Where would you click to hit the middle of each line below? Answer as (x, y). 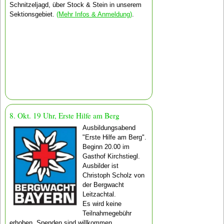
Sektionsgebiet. (33, 14)
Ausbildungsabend (109, 127)
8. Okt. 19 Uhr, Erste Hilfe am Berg (64, 116)
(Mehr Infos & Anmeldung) (94, 14)
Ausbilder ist (101, 165)
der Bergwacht (103, 184)
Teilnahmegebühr (107, 213)
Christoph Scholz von (114, 175)
